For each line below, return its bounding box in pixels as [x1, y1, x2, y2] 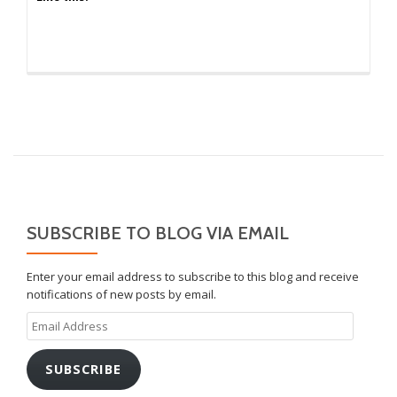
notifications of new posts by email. [27, 285, 216, 302]
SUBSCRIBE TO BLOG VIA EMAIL [27, 222, 289, 244]
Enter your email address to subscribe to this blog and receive [27, 268, 359, 284]
